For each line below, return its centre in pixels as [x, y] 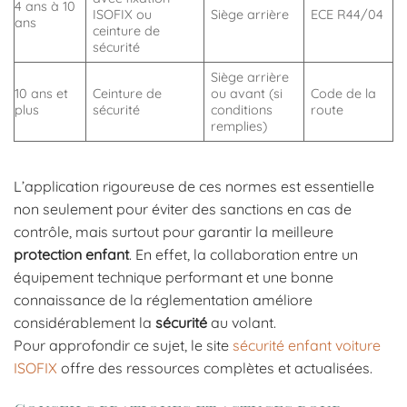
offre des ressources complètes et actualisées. [215, 367]
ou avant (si [247, 94]
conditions [242, 110]
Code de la [344, 94]
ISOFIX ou [123, 15]
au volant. [242, 322]
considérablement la [84, 322]
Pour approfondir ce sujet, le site [123, 345]
